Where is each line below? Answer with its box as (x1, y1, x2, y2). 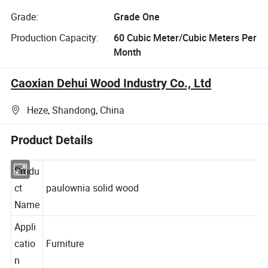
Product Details (11, 132, 93, 147)
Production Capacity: (11, 31, 99, 45)
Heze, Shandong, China (27, 103, 125, 117)
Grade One (113, 10, 160, 23)
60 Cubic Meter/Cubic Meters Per (113, 31, 257, 45)
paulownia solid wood (46, 193, 141, 207)
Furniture (46, 249, 85, 263)
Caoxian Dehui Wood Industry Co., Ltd (11, 76, 212, 91)
